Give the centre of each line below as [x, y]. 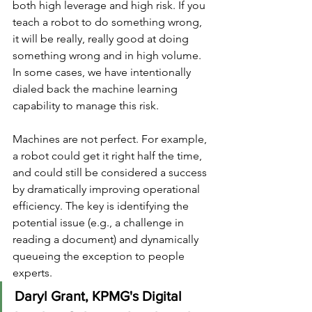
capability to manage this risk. [86, 106]
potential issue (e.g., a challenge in [100, 223]
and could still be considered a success [111, 173]
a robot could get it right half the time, [109, 156]
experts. [32, 273]
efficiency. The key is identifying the [102, 206]
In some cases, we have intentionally [103, 72]
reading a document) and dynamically [107, 240]
